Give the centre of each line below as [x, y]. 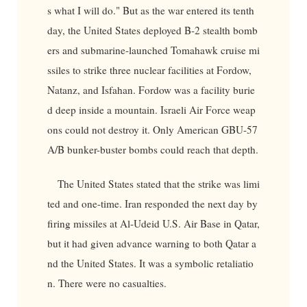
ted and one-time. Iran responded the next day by [152, 203]
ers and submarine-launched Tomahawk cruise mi [153, 50]
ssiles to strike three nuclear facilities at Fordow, [149, 70]
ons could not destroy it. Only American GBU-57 [152, 130]
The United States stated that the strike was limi [159, 183]
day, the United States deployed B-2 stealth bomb [152, 30]
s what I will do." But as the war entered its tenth [150, 11]
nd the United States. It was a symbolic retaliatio [150, 263]
